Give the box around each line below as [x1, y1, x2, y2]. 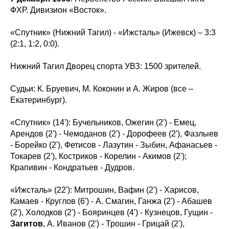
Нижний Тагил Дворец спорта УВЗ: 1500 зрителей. [10, 62, 201, 71]
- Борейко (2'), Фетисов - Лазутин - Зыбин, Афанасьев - [10, 141, 217, 150]
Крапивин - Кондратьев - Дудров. [10, 163, 134, 172]
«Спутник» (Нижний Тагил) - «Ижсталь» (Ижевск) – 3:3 [10, 28, 216, 37]
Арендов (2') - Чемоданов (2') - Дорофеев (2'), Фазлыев [10, 129, 218, 139]
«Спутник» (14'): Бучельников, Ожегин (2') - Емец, [10, 118, 196, 127]
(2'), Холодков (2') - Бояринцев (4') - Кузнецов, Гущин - [10, 208, 213, 217]
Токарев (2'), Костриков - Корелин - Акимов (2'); [10, 152, 187, 161]
